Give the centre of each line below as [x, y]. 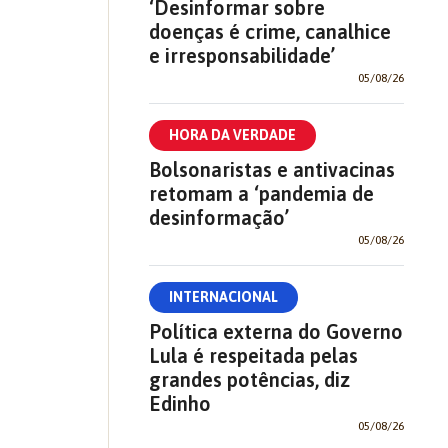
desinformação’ [218, 218]
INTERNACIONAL [223, 297]
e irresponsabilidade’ [241, 56]
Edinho [179, 404]
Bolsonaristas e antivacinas [271, 170]
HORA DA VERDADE [232, 135]
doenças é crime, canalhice [269, 32]
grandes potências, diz [249, 380]
